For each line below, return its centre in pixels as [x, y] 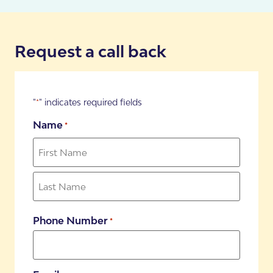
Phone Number [70, 221]
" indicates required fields [90, 102]
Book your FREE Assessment [118, 17]
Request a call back [90, 52]
